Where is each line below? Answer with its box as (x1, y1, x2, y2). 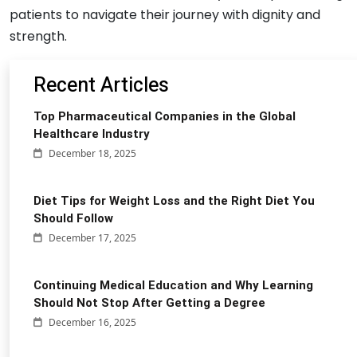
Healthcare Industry (33, 126, 150, 141)
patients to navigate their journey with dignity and (10, 5, 320, 24)
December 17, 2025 (46, 230, 136, 245)
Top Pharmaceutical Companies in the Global (33, 108, 296, 124)
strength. (10, 26, 67, 45)
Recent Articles (33, 70, 169, 100)
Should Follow (33, 210, 113, 226)
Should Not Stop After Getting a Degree (33, 295, 265, 310)
